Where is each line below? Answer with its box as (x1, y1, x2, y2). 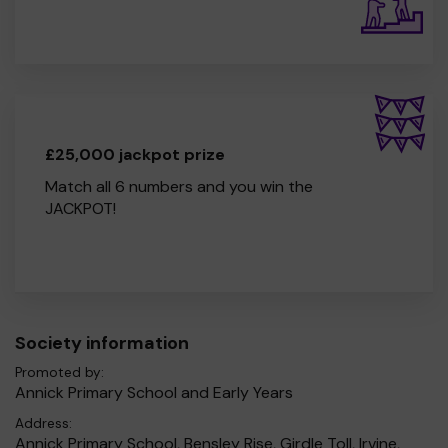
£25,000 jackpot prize (45, 143, 225, 165)
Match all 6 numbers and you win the (45, 175, 313, 197)
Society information (15, 330, 189, 355)
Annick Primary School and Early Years (15, 381, 293, 403)
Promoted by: (15, 363, 104, 381)
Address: (15, 414, 72, 432)
